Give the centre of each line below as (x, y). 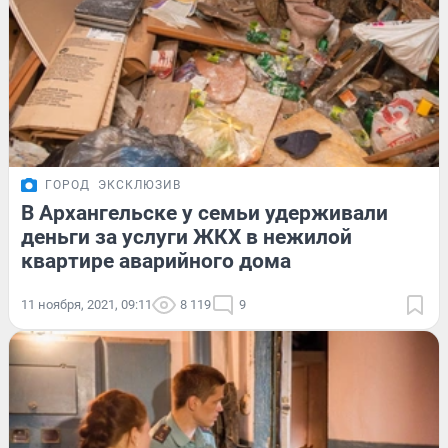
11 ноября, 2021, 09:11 (86, 304)
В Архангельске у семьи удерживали (204, 212)
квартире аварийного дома (156, 260)
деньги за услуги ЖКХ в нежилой (186, 236)
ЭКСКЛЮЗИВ (139, 184)
